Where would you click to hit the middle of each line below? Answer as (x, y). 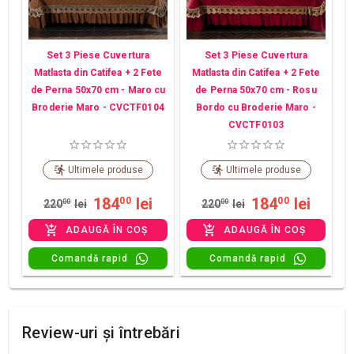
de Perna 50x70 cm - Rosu (256, 90)
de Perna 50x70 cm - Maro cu (98, 90)
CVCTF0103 (256, 125)
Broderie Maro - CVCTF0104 (98, 108)
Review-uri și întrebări (101, 332)
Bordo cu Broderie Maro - (256, 108)
